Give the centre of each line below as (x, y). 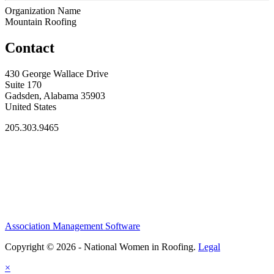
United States (31, 106)
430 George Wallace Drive (57, 73)
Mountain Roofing (41, 21)
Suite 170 (23, 84)
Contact (30, 47)
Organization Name (43, 10)
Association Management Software (72, 226)
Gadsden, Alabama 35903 (55, 95)
